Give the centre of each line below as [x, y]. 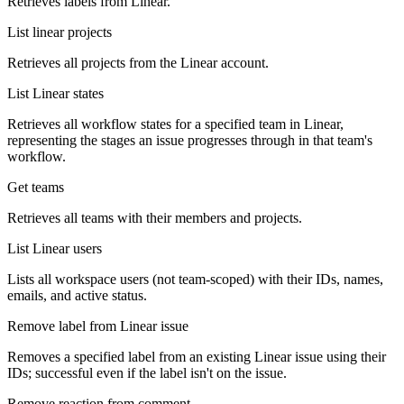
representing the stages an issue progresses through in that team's [190, 141]
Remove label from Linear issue [98, 326]
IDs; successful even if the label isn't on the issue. [147, 373]
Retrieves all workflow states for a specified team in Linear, [175, 124]
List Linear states [55, 94]
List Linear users [55, 249]
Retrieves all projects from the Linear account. [138, 63]
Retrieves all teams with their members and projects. [155, 218]
